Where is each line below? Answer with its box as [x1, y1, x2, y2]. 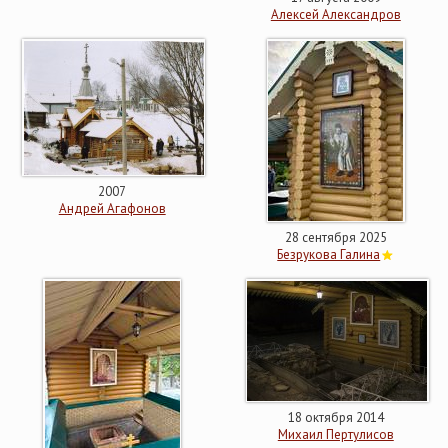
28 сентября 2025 [284, 229, 387, 246]
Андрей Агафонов [58, 200, 166, 217]
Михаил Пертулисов [277, 426, 394, 443]
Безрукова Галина [277, 246, 381, 263]
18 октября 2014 [287, 409, 384, 426]
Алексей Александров [270, 6, 401, 23]
